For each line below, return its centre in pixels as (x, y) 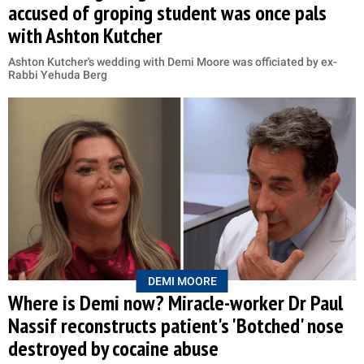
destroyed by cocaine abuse (113, 349)
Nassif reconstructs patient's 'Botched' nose (176, 326)
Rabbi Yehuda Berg (58, 75)
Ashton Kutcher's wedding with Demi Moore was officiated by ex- (173, 62)
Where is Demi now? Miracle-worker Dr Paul (175, 303)
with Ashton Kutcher (85, 36)
